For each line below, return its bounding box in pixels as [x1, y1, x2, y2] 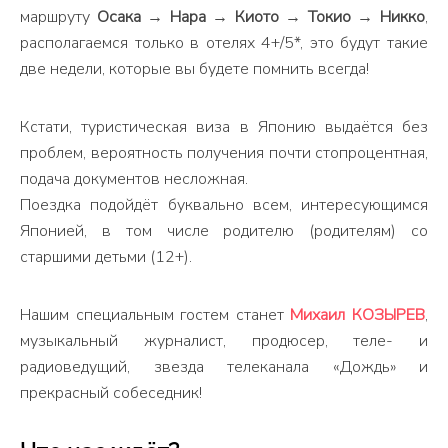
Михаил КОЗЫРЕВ [290, 304, 426, 326]
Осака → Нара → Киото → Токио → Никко [96, 6, 426, 28]
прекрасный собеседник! [20, 382, 202, 404]
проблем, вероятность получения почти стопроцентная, [20, 142, 428, 164]
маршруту [20, 6, 97, 28]
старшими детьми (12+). [20, 246, 192, 268]
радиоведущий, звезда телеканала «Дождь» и [20, 356, 428, 378]
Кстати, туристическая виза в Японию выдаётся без [20, 116, 428, 138]
